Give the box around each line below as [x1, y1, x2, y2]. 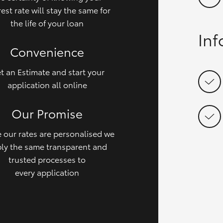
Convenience [10, 42, 85, 60]
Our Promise [11, 104, 83, 121]
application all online [7, 78, 87, 90]
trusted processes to [8, 153, 86, 165]
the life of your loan [10, 16, 84, 28]
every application [15, 166, 80, 178]
